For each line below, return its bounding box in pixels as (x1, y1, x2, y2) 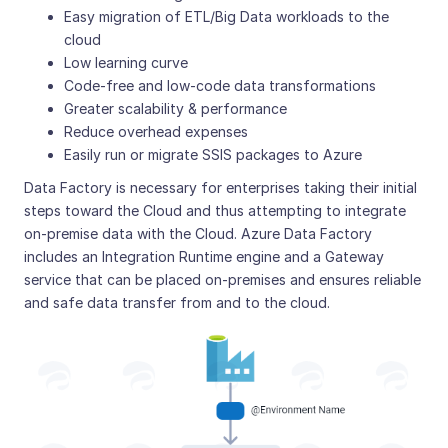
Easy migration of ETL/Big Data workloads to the (64, 7, 389, 25)
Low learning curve (64, 53, 188, 71)
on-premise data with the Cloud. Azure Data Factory (24, 224, 372, 242)
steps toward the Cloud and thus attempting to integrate (24, 201, 406, 219)
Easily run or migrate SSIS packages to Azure (64, 145, 362, 163)
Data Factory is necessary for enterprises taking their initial (24, 178, 417, 196)
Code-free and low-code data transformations (64, 76, 376, 94)
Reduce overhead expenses (64, 122, 248, 140)
